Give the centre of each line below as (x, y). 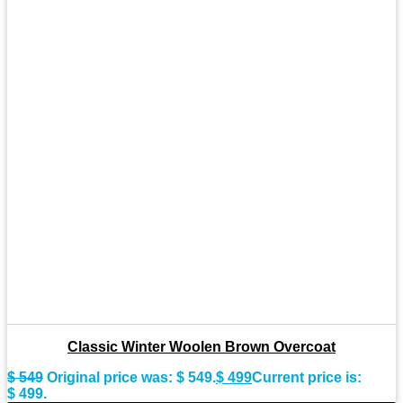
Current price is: (307, 377)
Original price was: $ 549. (131, 377)
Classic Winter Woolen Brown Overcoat (201, 346)
